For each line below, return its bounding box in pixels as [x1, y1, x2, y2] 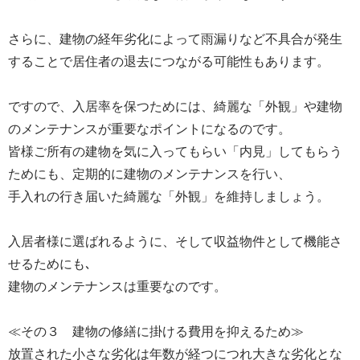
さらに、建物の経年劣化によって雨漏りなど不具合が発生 [8, 31, 342, 46]
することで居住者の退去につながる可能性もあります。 [8, 54, 329, 68]
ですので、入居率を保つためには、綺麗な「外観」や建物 [8, 99, 342, 113]
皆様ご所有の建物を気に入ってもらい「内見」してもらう [8, 144, 342, 158]
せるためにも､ [8, 256, 92, 271]
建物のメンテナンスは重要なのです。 [8, 279, 227, 293]
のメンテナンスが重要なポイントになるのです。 [8, 121, 291, 136]
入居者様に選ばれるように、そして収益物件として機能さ [8, 234, 342, 248]
